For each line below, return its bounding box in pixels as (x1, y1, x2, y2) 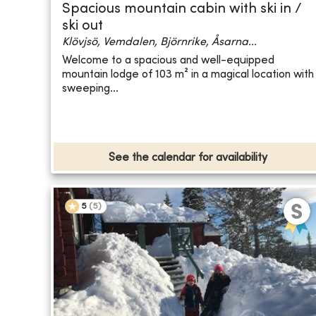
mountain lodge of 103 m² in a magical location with (62, 68, 314, 80)
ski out (62, 20, 103, 34)
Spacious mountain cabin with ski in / (62, 3, 302, 17)
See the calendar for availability (109, 152, 268, 164)
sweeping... (62, 83, 119, 95)
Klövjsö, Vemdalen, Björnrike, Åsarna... (62, 37, 257, 49)
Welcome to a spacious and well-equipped (62, 54, 274, 66)
